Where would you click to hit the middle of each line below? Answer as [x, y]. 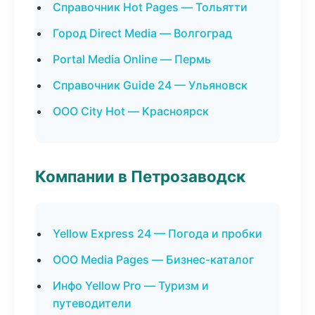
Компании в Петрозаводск [140, 176]
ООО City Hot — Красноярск [131, 111]
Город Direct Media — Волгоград [142, 33]
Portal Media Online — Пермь [132, 59]
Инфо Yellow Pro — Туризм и [131, 285]
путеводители [92, 303]
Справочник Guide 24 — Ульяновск [150, 85]
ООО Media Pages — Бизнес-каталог [153, 259]
